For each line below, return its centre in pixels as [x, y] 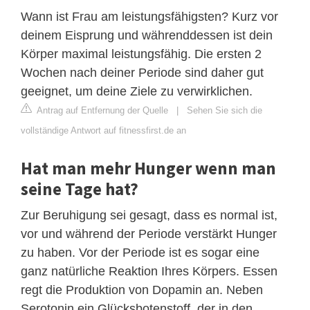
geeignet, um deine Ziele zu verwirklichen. [137, 91]
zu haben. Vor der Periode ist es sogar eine [140, 252]
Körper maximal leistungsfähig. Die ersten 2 [141, 54]
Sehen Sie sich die [225, 110]
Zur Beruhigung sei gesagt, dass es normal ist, [149, 215]
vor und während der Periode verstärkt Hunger [149, 234]
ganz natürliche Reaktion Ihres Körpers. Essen [149, 271]
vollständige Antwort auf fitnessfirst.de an [103, 130]
